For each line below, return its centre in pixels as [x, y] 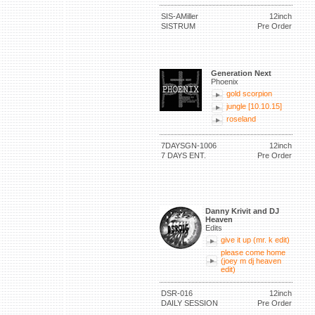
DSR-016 [177, 293]
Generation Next [241, 73]
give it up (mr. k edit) [255, 240]
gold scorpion [249, 94]
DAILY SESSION [189, 303]
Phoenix [225, 82]
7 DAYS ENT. [184, 155]
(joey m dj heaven [251, 261]
